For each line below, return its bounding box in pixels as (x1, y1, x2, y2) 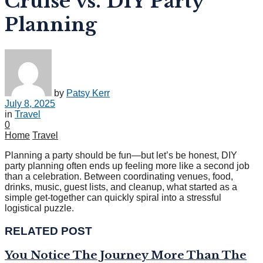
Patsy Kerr (66, 87, 110, 98)
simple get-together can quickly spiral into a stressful (5, 192, 221, 203)
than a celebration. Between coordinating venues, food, (5, 171, 233, 181)
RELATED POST (5, 224, 92, 237)
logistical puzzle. (5, 203, 74, 213)
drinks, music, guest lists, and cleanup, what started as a (5, 181, 237, 192)
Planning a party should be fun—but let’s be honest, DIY (5, 150, 237, 160)
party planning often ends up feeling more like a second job (5, 160, 249, 171)
